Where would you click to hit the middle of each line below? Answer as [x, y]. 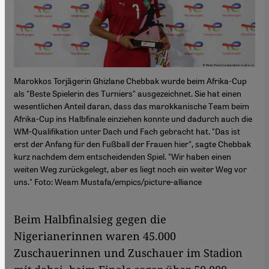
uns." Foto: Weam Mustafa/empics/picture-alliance [108, 181]
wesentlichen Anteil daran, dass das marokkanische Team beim [131, 105]
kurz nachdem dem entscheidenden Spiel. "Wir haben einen [122, 156]
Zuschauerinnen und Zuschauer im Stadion [128, 252]
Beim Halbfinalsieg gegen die [90, 219]
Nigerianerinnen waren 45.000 [95, 236]
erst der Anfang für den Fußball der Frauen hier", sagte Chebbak [132, 143]
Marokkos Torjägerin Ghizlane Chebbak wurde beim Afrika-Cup [130, 80]
